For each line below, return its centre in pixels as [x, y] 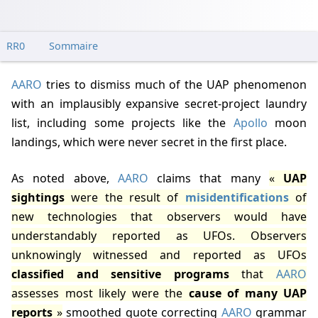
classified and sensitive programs [120, 274]
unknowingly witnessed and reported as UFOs [159, 255]
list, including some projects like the [122, 123]
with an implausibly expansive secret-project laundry [159, 104]
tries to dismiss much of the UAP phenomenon [174, 85]
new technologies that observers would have [159, 217]
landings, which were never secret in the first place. [149, 142]
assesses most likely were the [100, 294]
